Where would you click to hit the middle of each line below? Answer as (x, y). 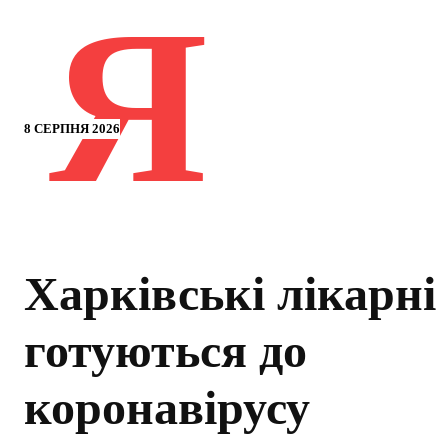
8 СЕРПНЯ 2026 (72, 128)
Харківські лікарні (230, 294)
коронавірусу (167, 408)
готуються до (165, 351)
